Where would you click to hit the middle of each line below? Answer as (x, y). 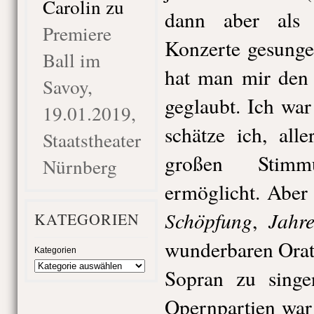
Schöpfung (208, 220)
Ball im (71, 60)
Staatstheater (91, 140)
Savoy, (67, 87)
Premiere (77, 33)
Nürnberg (80, 166)
